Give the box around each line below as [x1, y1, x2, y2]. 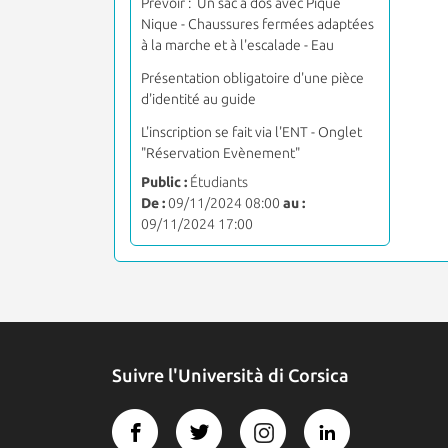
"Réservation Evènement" [141, 144, 300, 161]
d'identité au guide [141, 90, 256, 107]
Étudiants [187, 173, 248, 190]
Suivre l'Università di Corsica [112, 364, 349, 385]
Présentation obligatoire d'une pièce [141, 69, 364, 86]
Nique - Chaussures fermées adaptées [141, 15, 374, 32]
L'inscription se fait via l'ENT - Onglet [141, 123, 362, 140]
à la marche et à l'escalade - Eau [141, 36, 334, 53]
